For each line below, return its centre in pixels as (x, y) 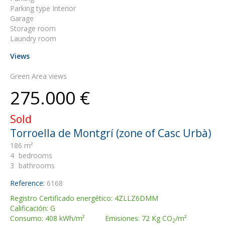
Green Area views (38, 76)
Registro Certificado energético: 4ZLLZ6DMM (84, 198)
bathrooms (37, 165)
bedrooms (35, 155)
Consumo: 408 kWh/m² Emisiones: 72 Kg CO (91, 218)
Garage (22, 18)
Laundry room (33, 38)
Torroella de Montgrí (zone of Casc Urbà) (111, 133)
